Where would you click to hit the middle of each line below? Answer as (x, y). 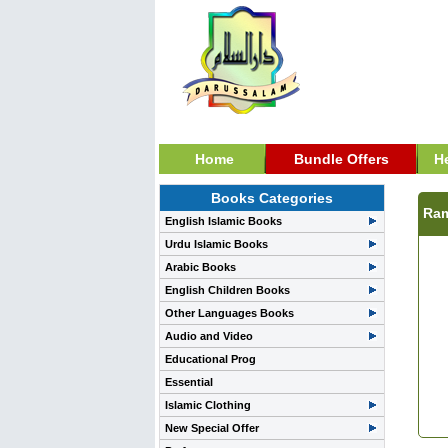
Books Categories (272, 198)
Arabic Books (200, 267)
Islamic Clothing (208, 405)
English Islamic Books (223, 221)
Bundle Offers (341, 159)
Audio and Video (209, 336)
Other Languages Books (229, 313)
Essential (189, 382)
